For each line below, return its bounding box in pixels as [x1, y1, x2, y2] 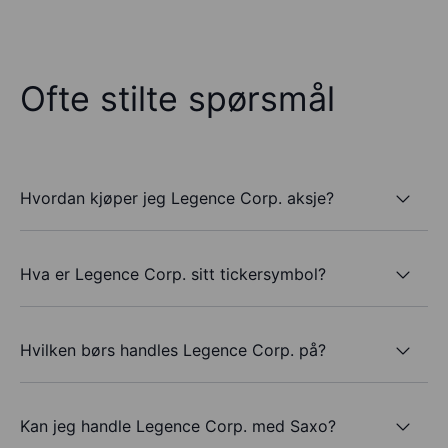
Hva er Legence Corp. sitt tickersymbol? [20, 263, 326, 284]
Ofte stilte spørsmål [20, 78, 335, 120]
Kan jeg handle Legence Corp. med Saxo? [20, 415, 336, 436]
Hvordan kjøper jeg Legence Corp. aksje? [20, 187, 334, 208]
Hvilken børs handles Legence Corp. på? [20, 339, 326, 360]
